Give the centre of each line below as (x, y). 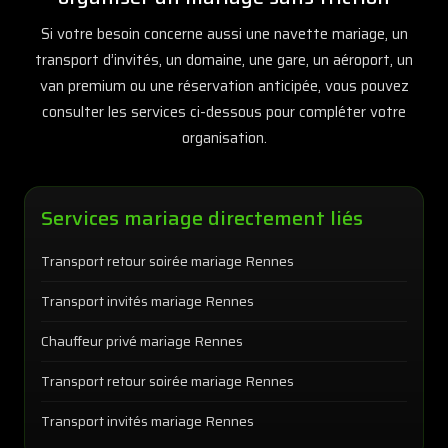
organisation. (224, 138)
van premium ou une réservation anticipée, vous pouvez (224, 86)
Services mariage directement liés (202, 218)
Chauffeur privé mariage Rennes (142, 341)
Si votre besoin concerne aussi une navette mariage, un (224, 34)
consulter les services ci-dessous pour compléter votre (224, 112)
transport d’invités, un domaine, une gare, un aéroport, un (224, 60)
